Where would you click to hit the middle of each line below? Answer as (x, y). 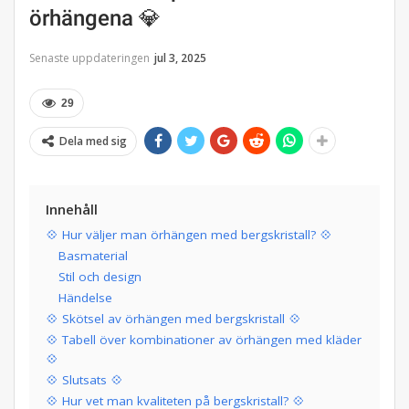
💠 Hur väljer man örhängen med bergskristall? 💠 (189, 235)
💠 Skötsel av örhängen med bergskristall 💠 (173, 319)
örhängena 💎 (95, 19)
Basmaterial (93, 256)
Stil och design (100, 277)
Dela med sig (93, 142)
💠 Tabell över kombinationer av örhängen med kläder (204, 340)
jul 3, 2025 (180, 58)
